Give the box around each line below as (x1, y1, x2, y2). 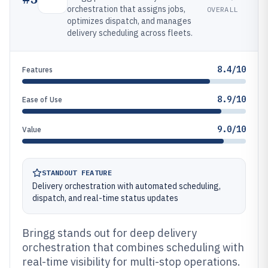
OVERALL (207, 4, 238, 14)
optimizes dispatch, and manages (67, 16, 191, 26)
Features (22, 65, 53, 74)
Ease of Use (22, 95, 62, 104)
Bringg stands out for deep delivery (22, 226, 197, 240)
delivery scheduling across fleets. (67, 28, 193, 38)
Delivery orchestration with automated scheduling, (32, 181, 221, 191)
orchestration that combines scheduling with (22, 240, 244, 254)
